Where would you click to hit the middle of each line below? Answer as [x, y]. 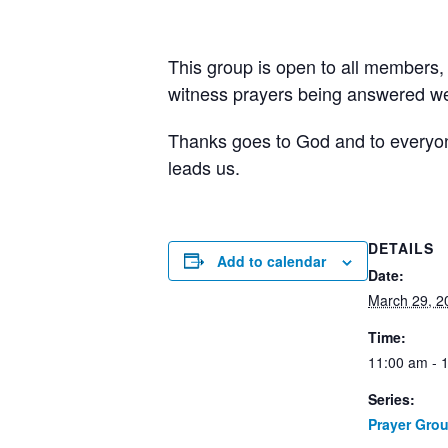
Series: [391, 398]
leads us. [204, 166]
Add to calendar [271, 260]
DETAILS [401, 247]
